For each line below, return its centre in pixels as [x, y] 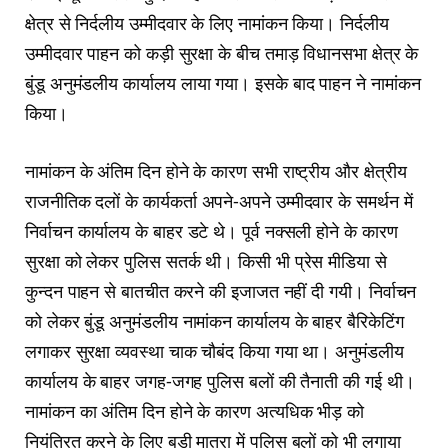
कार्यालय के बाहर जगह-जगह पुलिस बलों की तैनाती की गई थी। [220, 381]
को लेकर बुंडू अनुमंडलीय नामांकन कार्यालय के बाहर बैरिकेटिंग [214, 321]
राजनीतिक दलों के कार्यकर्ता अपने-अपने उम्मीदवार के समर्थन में [219, 201]
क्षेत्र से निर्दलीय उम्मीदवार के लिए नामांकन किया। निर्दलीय [207, 23]
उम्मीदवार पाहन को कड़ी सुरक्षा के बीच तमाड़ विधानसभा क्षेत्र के [222, 53]
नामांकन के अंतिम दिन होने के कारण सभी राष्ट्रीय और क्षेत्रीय [216, 171]
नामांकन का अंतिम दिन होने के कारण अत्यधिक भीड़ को [195, 411]
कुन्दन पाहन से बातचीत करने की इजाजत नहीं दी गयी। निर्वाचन [221, 291]
